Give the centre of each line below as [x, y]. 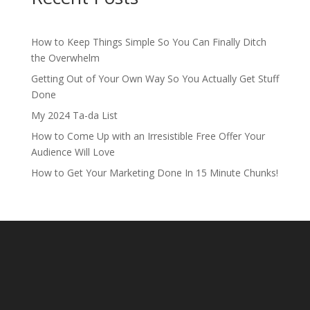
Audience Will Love [73, 152]
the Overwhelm [65, 57]
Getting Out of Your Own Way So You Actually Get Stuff [155, 78]
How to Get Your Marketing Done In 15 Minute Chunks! [154, 172]
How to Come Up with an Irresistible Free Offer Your [148, 136]
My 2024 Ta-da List [74, 115]
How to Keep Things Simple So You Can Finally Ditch [148, 42]
